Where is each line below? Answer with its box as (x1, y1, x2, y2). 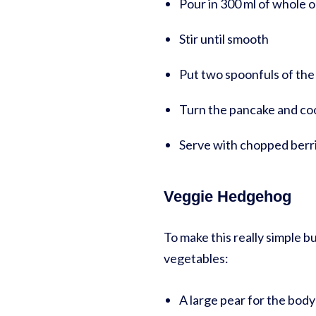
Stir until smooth (179, 31, 269, 47)
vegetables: (164, 250, 229, 267)
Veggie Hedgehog (164, 188, 291, 206)
